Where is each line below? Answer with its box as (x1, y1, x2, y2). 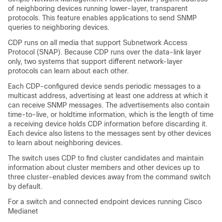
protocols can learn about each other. (8, 67, 129, 75)
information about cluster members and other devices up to (8, 164, 200, 171)
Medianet (8, 207, 38, 215)
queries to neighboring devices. (8, 23, 110, 31)
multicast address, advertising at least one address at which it (8, 92, 208, 100)
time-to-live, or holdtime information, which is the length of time (8, 111, 214, 118)
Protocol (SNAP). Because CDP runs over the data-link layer (8, 48, 201, 56)
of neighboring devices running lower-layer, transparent (8, 4, 188, 12)
